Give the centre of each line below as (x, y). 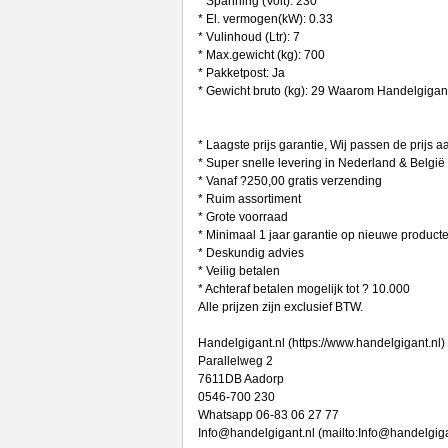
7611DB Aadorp (240, 379)
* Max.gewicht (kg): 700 (261, 55)
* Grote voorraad (242, 217)
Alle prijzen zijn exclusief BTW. (280, 307)
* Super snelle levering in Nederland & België (321, 163)
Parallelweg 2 (235, 361)
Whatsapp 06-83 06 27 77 (268, 415)
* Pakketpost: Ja (241, 73)
